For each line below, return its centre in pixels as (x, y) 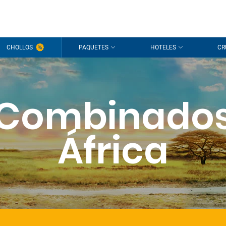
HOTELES (163, 47)
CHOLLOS (19, 47)
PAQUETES (94, 47)
